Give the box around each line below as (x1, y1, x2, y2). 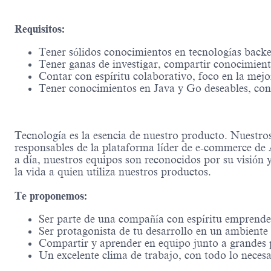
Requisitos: (15, 23, 65, 36)
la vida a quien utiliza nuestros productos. (15, 166, 211, 178)
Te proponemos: (15, 190, 87, 203)
